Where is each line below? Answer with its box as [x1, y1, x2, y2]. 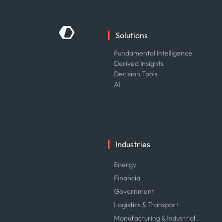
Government [114, 186, 155, 196]
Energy [114, 160, 137, 169]
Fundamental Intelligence [114, 48, 193, 57]
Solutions [115, 30, 148, 40]
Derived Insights [114, 58, 164, 68]
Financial [114, 173, 142, 182]
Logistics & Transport [114, 200, 179, 209]
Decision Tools [114, 69, 158, 78]
